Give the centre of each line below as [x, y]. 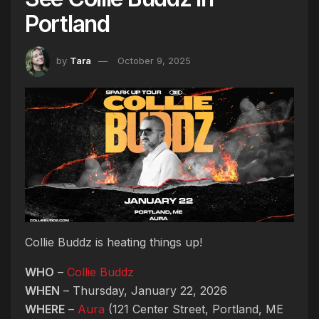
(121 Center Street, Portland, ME [194, 309]
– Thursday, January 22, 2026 [143, 291]
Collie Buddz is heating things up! [114, 242]
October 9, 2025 [154, 61]
